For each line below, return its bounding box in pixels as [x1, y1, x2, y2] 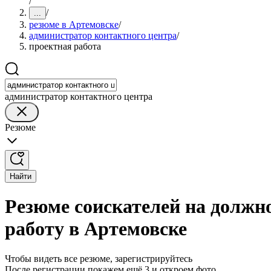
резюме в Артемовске [29, 19, 119, 30]
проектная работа [29, 41, 101, 51]
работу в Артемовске [5, 218, 187, 240]
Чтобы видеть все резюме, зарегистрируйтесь [5, 253, 192, 264]
